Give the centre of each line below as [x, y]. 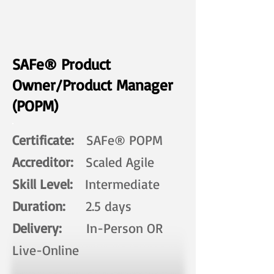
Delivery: [49, 228]
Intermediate [116, 184]
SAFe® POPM [124, 140]
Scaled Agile [114, 162]
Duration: [43, 206]
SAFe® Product [61, 64]
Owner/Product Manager [93, 85]
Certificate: [43, 140]
